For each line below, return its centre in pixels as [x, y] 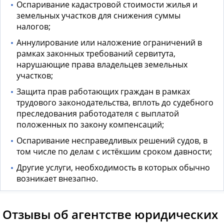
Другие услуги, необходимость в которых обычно [113, 168]
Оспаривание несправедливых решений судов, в [112, 141]
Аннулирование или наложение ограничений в [109, 43]
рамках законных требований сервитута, [96, 54]
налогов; [33, 27]
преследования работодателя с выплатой [98, 114]
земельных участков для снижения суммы [98, 16]
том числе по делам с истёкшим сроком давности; [114, 152]
